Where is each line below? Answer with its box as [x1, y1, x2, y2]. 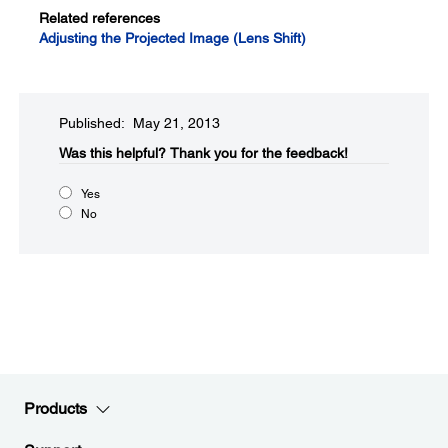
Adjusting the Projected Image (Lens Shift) [39, 30, 306, 46]
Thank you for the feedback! [170, 145, 348, 161]
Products [24, 399, 87, 418]
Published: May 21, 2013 [59, 115, 220, 131]
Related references [39, 10, 160, 26]
